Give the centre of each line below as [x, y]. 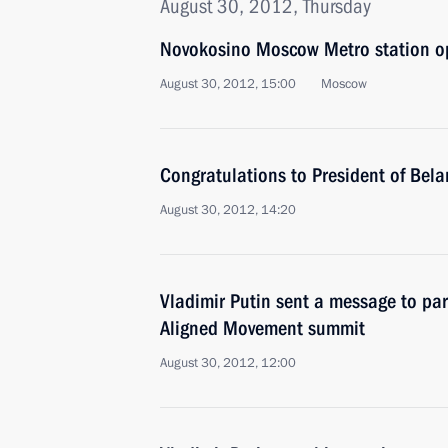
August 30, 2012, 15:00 [228, 84]
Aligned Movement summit [262, 328]
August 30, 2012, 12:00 [228, 363]
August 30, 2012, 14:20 [228, 210]
